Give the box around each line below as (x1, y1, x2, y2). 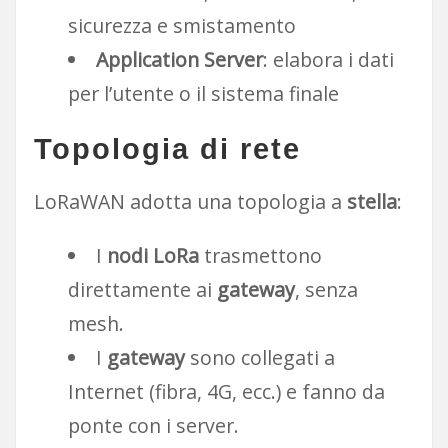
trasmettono (198, 242, 322, 270)
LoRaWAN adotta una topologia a (33, 188, 347, 216)
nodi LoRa (106, 242, 199, 270)
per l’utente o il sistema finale (68, 80, 339, 108)
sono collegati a (184, 344, 335, 372)
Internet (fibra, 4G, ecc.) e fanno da (68, 378, 385, 406)
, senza (295, 276, 358, 304)
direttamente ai (68, 276, 217, 304)
